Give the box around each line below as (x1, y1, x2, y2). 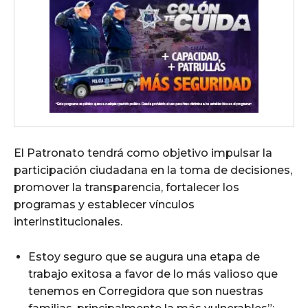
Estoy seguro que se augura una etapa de (28, 250, 260, 264)
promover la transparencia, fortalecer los (14, 181, 239, 195)
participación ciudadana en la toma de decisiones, (14, 164, 292, 177)
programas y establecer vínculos (14, 198, 195, 212)
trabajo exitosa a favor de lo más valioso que (28, 267, 278, 281)
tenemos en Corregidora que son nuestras (28, 285, 263, 298)
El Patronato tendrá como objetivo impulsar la (14, 146, 272, 160)
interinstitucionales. (14, 215, 122, 229)
